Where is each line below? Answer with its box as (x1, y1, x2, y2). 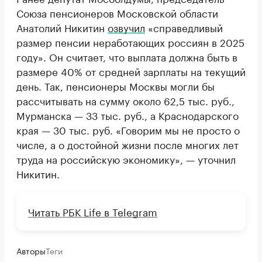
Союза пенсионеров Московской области (16, 5, 218, 20)
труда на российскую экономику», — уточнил (16, 151, 236, 167)
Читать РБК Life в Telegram (28, 204, 157, 219)
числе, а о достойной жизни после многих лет (16, 136, 239, 152)
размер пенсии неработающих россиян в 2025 (16, 34, 244, 50)
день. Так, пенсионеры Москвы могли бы (16, 78, 215, 94)
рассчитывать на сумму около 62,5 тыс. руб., (16, 92, 235, 108)
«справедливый (145, 19, 223, 35)
